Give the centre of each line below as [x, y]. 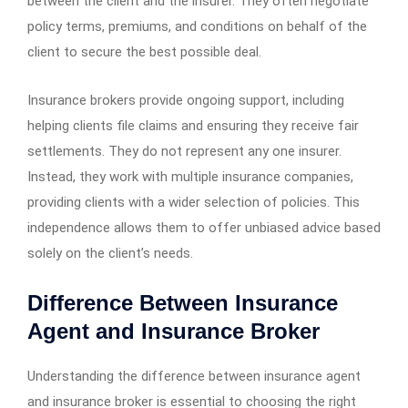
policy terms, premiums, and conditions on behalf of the [197, 26]
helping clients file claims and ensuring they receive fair [193, 125]
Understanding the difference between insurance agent [194, 376]
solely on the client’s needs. [110, 253]
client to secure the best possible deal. [144, 51]
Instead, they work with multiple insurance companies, [190, 176]
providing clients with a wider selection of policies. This [194, 202]
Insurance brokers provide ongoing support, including [186, 100]
